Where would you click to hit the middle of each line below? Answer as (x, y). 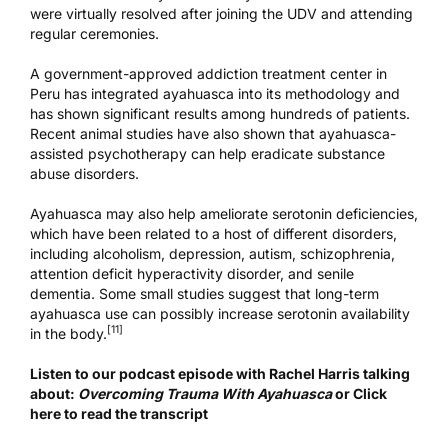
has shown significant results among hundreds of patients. (220, 113)
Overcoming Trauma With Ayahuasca (205, 393)
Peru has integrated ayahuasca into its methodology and (215, 93)
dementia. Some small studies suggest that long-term (204, 293)
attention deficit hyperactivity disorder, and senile (192, 273)
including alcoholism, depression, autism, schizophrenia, (212, 253)
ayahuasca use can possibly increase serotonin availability (220, 313)
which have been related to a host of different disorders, (213, 233)
